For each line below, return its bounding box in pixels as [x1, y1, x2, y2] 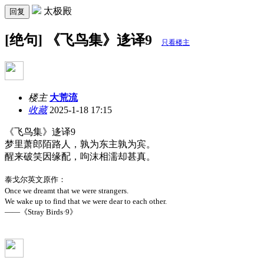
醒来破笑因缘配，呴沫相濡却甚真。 [5, 151, 156, 161]
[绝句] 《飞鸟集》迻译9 [5, 32, 156, 48]
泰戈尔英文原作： [5, 174, 66, 184]
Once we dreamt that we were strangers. [5, 186, 128, 195]
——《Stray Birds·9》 [5, 207, 77, 216]
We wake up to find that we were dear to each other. [5, 196, 167, 206]
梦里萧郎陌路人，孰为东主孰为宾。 [5, 138, 156, 149]
